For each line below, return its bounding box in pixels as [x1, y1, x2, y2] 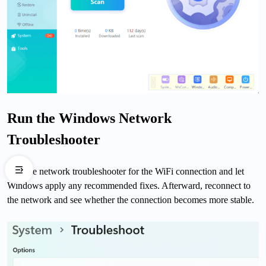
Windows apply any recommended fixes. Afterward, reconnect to [7, 180, 251, 191]
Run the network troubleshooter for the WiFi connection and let [7, 166, 244, 176]
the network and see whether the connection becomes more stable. [7, 194, 254, 205]
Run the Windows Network [7, 110, 172, 126]
